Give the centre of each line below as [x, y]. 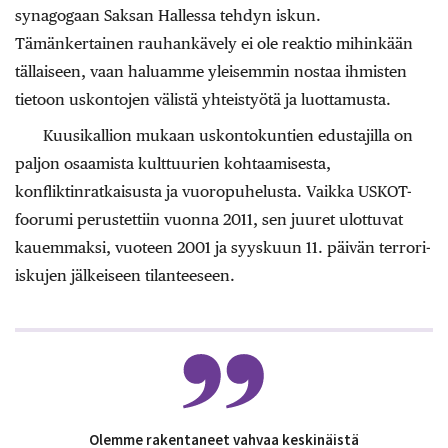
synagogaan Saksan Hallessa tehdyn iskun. [168, 16]
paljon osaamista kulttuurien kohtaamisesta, [173, 164]
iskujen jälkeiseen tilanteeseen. [125, 276]
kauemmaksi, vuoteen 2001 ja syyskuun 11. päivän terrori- [223, 248]
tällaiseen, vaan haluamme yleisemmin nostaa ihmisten [211, 72]
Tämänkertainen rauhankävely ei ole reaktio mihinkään [214, 44]
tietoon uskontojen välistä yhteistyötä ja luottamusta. [203, 100]
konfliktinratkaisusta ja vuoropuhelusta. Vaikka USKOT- [213, 192]
